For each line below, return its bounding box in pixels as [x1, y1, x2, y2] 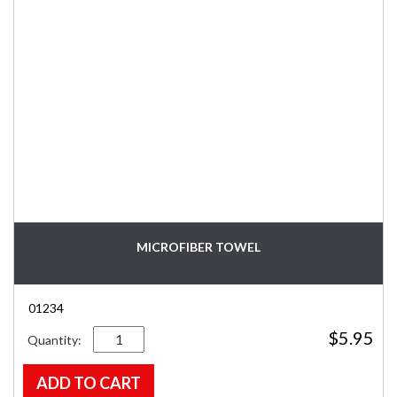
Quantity [92, 326, 146, 342]
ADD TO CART [36, 372, 141, 393]
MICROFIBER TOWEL [136, 238, 261, 254]
